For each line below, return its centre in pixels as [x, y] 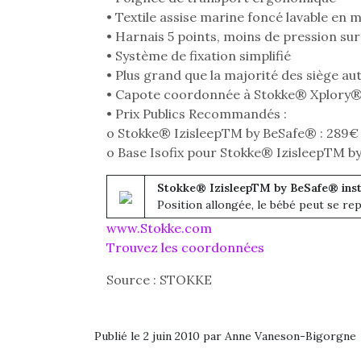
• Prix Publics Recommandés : [197, 114]
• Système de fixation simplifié [199, 56]
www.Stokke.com [159, 228]
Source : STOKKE [159, 280]
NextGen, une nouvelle [68, 337]
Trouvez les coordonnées [185, 247]
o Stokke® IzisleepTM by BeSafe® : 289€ [232, 133]
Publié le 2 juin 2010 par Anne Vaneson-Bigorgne [225, 336]
